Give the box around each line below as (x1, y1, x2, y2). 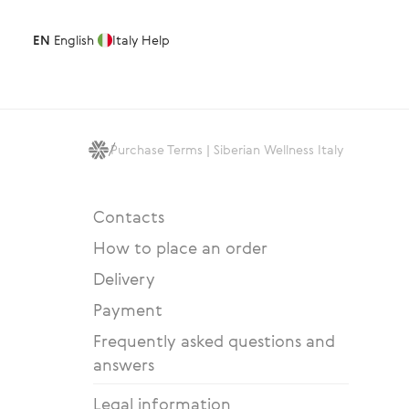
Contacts (93, 205, 164, 227)
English (50, 31, 94, 48)
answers (93, 353, 154, 375)
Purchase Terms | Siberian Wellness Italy (110, 141, 343, 158)
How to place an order (93, 236, 267, 258)
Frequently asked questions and (93, 330, 335, 351)
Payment (93, 299, 163, 320)
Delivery (93, 267, 155, 289)
